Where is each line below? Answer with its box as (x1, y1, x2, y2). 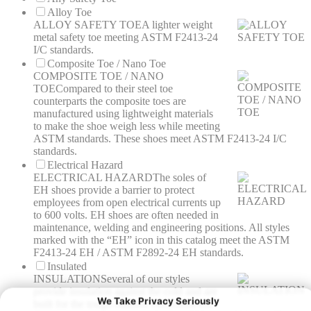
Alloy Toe (47, 6, 92, 19)
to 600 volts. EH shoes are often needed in (33, 209, 219, 221)
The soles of (153, 171, 206, 184)
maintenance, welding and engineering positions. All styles (33, 221, 289, 234)
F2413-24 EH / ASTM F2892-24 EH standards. (33, 246, 244, 259)
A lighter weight (142, 19, 212, 31)
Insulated (47, 260, 87, 273)
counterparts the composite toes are (33, 95, 186, 108)
